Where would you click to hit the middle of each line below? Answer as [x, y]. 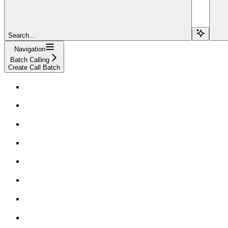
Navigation [30, 49]
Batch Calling [30, 60]
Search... [22, 35]
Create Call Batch [34, 67]
